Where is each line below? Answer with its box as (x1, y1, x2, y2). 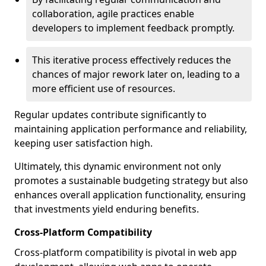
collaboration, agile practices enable (32, 7, 194, 20)
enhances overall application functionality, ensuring (14, 188, 246, 201)
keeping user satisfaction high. (14, 137, 153, 150)
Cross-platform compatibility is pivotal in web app (14, 246, 237, 259)
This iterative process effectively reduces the (32, 53, 231, 66)
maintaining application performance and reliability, (14, 122, 247, 135)
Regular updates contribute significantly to (14, 108, 207, 121)
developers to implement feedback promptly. (32, 21, 235, 34)
